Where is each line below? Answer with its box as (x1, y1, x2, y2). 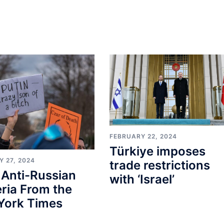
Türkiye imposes (109, 144, 205, 159)
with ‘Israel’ (109, 172, 174, 187)
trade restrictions (109, 158, 210, 173)
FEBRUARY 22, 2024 (109, 132, 177, 140)
